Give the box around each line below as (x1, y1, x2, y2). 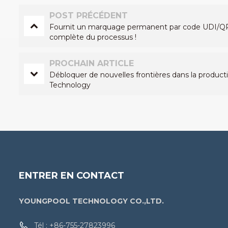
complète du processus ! (49, 32, 137, 42)
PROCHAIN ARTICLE (49, 58, 134, 68)
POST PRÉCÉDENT (49, 10, 128, 20)
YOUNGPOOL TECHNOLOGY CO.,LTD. (19, 196, 164, 206)
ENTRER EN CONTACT (19, 169, 124, 181)
